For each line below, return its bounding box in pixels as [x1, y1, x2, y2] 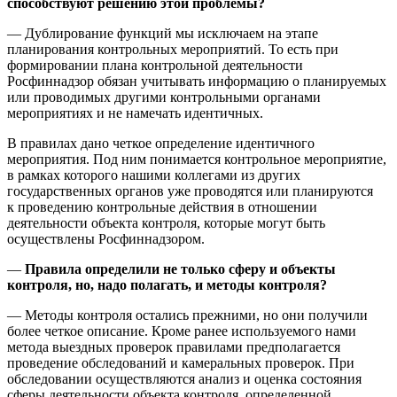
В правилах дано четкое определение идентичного [7, 136, 315, 152]
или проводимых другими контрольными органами [7, 90, 321, 105]
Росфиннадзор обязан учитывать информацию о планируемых [7, 74, 386, 90]
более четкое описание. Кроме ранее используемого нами [7, 323, 356, 339]
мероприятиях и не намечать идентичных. [7, 105, 263, 121]
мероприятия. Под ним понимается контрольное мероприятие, [7, 152, 386, 167]
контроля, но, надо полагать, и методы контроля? [7, 277, 327, 293]
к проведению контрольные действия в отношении [7, 199, 317, 215]
